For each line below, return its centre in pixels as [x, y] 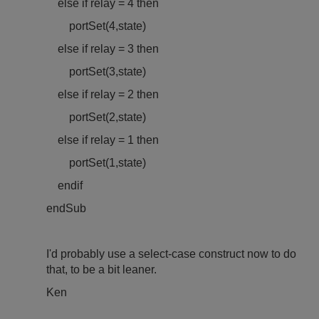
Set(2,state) [117, 117]
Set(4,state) [117, 26]
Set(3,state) [117, 72]
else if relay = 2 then [103, 94]
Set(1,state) [117, 163]
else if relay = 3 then [103, 49]
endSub [66, 208]
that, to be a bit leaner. [101, 270]
